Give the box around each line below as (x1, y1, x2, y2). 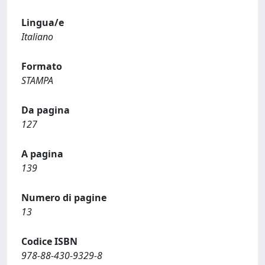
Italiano (21, 30, 53, 43)
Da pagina (21, 103, 70, 117)
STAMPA (21, 73, 53, 87)
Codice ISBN (21, 234, 77, 248)
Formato (21, 59, 62, 73)
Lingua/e (21, 15, 64, 29)
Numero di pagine (21, 190, 106, 204)
